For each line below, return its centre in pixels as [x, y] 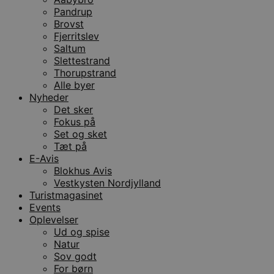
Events [45, 207]
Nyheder [49, 97]
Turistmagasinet [66, 195]
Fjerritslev [76, 36]
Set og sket [80, 134]
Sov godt [75, 256]
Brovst [69, 24]
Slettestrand [82, 60]
